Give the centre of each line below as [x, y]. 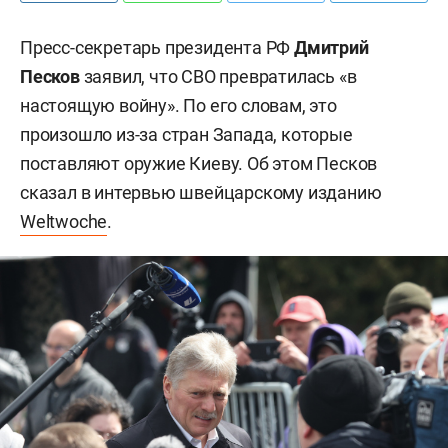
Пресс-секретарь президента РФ [157, 47]
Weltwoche [64, 221]
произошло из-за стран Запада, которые [186, 134]
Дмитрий [331, 47]
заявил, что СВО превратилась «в [218, 76]
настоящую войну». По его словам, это [178, 105]
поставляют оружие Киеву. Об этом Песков [199, 163]
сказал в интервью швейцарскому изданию [201, 192]
